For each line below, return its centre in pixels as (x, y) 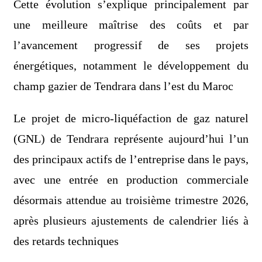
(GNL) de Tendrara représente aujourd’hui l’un (131, 139)
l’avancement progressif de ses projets (131, 45)
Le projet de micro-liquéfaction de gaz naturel (131, 118)
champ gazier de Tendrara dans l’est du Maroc (123, 86)
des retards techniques (66, 241)
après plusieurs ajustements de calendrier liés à (131, 221)
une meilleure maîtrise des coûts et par (131, 25)
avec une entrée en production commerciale (131, 180)
